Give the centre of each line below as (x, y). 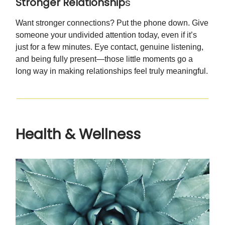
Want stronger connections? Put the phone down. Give (112, 23)
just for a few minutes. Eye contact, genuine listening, (109, 47)
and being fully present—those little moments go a (104, 59)
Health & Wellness (78, 134)
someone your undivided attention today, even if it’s (106, 35)
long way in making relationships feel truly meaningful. (112, 71)
